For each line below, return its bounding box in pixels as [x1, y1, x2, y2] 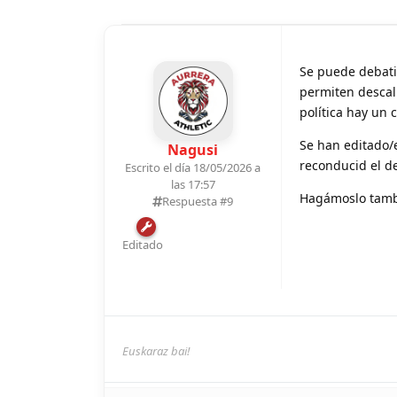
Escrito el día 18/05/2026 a [125, 159, 261, 175]
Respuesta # [162, 192, 227, 209]
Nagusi [167, 139, 218, 160]
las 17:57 [170, 175, 215, 192]
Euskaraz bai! [122, 342, 190, 359]
